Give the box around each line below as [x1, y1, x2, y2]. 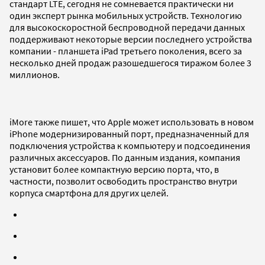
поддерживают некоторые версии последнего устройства [9, 33, 252, 45]
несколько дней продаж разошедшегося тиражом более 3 [9, 56, 251, 69]
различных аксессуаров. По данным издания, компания [9, 151, 240, 163]
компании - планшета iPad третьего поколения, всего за [9, 44, 242, 57]
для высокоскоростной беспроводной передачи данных [9, 21, 245, 33]
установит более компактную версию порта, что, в [9, 163, 219, 175]
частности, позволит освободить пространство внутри [9, 174, 237, 187]
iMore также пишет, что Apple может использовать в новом [9, 115, 254, 128]
